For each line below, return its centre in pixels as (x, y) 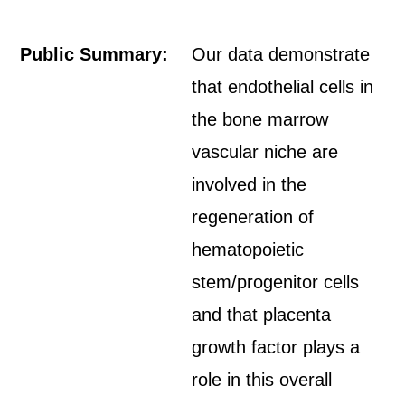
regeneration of (253, 217)
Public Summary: (94, 54)
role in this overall (262, 380)
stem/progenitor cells (276, 282)
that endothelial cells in (283, 87)
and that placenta (262, 315)
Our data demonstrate (281, 54)
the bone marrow (260, 119)
